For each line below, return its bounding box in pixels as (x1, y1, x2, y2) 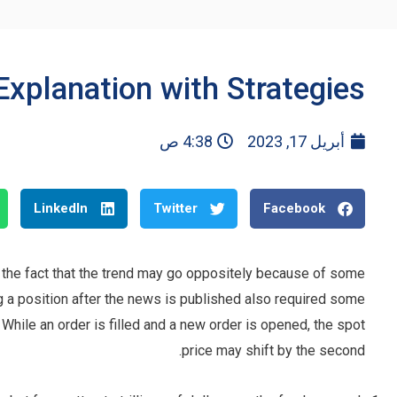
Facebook (263, 199, 326, 216)
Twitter (153, 199, 198, 216)
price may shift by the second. (182, 342, 366, 360)
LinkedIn (34, 199, 89, 216)
